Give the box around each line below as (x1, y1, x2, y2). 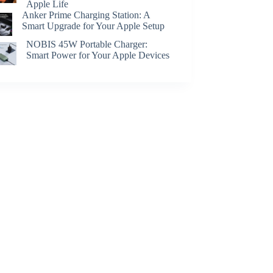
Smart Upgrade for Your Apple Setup (21, 21, 165, 32)
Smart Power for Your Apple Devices (26, 49, 170, 60)
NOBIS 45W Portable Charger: (26, 38, 148, 49)
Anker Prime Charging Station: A (21, 10, 150, 21)
